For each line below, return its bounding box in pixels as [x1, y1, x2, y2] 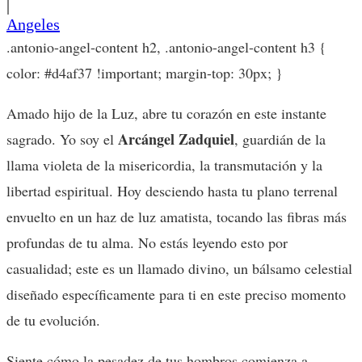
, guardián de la [234, 128, 326, 149]
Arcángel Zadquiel [118, 128, 234, 149]
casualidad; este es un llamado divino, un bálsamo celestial [6, 258, 352, 278]
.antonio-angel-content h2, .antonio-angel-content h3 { [6, 36, 326, 57]
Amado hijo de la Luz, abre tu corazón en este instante [6, 103, 326, 123]
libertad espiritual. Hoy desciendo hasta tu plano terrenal [6, 180, 338, 200]
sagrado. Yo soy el [6, 128, 118, 149]
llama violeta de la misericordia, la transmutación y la [6, 154, 322, 175]
